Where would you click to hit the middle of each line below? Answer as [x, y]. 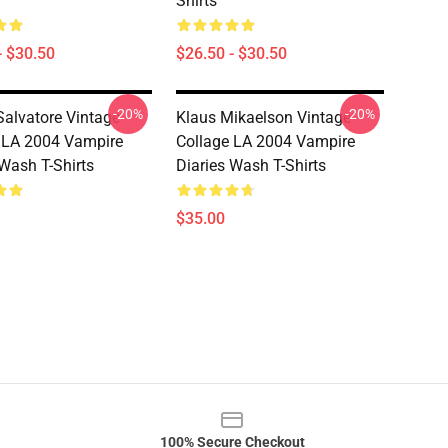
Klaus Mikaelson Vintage [263, 117]
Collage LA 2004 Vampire [265, 141]
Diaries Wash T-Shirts [251, 165]
